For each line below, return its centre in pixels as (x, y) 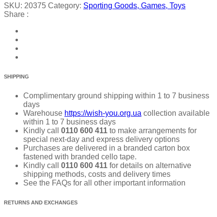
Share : (16, 14)
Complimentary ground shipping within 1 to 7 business (116, 95)
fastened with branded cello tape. (80, 156)
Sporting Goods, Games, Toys (134, 5)
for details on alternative (149, 165)
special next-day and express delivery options (101, 139)
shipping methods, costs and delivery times (97, 174)
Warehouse (44, 113)
